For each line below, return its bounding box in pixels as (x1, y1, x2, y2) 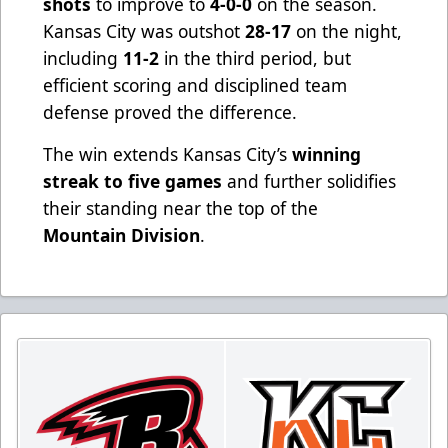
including (43, 46, 123, 71)
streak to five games (43, 169, 222, 194)
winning (292, 142, 361, 167)
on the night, (291, 19, 402, 44)
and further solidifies (222, 169, 396, 194)
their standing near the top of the (43, 196, 318, 221)
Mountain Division (43, 223, 200, 248)
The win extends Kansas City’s (43, 142, 292, 167)
